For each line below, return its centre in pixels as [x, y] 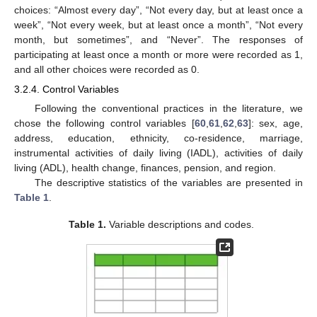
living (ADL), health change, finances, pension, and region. [145, 168]
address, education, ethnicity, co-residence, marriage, [158, 138]
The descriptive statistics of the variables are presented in [168, 183]
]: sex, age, [276, 123]
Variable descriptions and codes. [180, 225]
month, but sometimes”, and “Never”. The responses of [158, 39]
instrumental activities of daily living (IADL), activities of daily [158, 153]
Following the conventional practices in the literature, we [168, 109]
